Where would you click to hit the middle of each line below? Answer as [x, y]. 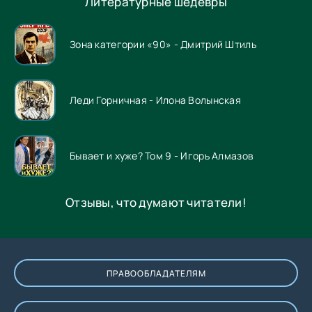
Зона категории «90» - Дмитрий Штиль [163, 45]
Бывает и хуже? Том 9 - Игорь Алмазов [162, 156]
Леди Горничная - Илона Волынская [155, 100]
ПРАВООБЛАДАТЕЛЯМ [156, 273]
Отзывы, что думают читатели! [156, 202]
